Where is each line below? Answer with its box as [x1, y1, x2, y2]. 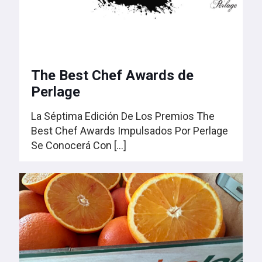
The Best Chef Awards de [31, 67, 194, 84]
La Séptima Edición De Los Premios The [31, 109, 215, 122]
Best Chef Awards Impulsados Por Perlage [31, 124, 228, 137]
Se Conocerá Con [31, 139, 112, 151]
